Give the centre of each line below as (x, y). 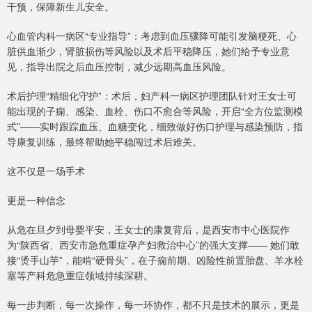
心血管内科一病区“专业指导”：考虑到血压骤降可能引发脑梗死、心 (152, 36)
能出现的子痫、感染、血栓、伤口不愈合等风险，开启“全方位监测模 (155, 111)
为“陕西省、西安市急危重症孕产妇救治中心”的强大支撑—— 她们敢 (153, 245)
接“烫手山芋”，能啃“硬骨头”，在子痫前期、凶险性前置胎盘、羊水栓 (155, 260)
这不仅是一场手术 (46, 171)
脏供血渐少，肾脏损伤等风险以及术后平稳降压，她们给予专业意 (148, 51)
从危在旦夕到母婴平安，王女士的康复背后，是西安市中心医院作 (148, 229)
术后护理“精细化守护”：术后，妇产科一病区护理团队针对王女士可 (152, 96)
